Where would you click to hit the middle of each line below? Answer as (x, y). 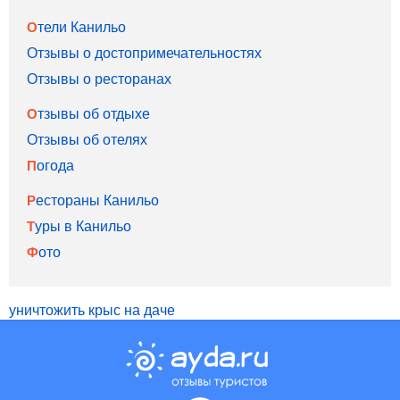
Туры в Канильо (83, 225)
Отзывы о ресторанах (99, 78)
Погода (55, 164)
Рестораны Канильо (97, 199)
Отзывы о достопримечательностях (144, 52)
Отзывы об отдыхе (94, 112)
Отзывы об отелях (87, 138)
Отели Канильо (82, 26)
